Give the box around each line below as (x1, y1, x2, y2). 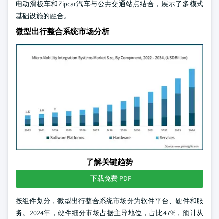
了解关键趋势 (86, 157, 133, 167)
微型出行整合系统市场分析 (16, 26, 109, 37)
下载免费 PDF (90, 174, 131, 183)
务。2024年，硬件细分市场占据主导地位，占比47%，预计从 (16, 208, 203, 217)
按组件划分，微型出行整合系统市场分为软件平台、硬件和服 (16, 197, 203, 205)
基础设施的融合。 (16, 11, 70, 20)
